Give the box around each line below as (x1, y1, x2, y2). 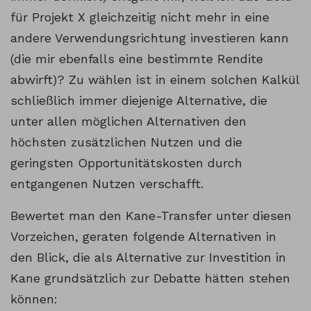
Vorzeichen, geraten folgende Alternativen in (10, 229, 276, 244)
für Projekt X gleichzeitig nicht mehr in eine (10, 10, 269, 25)
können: (10, 292, 58, 307)
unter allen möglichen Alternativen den (10, 114, 246, 129)
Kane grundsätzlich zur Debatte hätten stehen (10, 271, 290, 286)
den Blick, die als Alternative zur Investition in (10, 250, 286, 265)
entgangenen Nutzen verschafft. (10, 176, 203, 192)
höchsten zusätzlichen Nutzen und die (10, 135, 242, 150)
